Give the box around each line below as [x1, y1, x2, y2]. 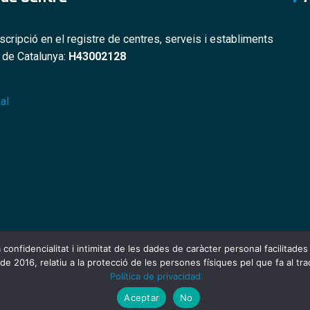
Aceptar [124, 291, 160, 303]
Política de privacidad [109, 271, 201, 282]
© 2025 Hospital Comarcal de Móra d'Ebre [53, 282, 257, 295]
